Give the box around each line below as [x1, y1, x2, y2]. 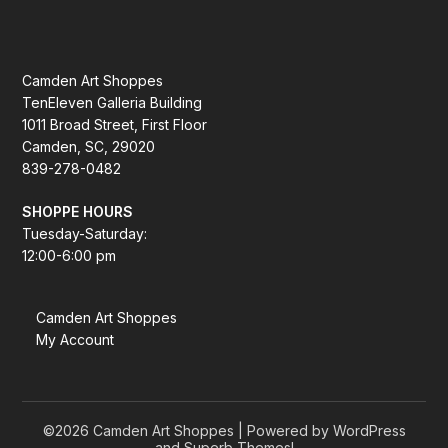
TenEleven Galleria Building [22, 93, 203, 111]
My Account [36, 330, 115, 348]
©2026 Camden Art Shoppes [42, 421, 238, 439]
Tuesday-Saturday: [22, 224, 148, 242]
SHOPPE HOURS [22, 202, 134, 220]
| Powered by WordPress [237, 421, 406, 439]
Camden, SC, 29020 [22, 137, 156, 155]
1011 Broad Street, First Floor [22, 115, 208, 133]
